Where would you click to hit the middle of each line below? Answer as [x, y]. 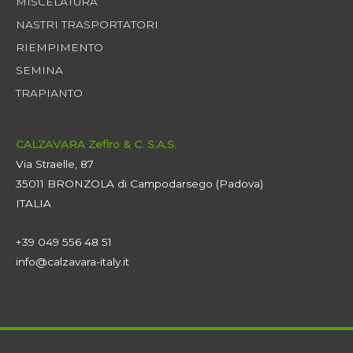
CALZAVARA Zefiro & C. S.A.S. [96, 145]
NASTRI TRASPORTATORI [87, 25]
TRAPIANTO [49, 93]
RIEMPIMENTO [59, 48]
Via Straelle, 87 [55, 164]
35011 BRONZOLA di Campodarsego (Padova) [139, 184]
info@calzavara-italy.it [72, 262]
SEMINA [39, 71]
